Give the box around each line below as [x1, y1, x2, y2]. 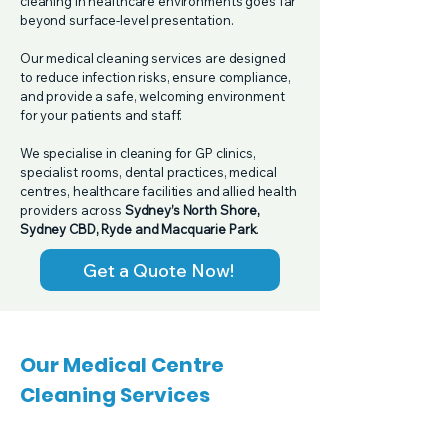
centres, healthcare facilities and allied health [20, 183, 297, 199]
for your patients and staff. [20, 107, 183, 123]
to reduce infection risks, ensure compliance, [20, 69, 292, 85]
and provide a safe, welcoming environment [20, 88, 285, 104]
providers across [20, 202, 125, 218]
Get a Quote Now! [82, 258, 234, 282]
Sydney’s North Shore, [124, 202, 261, 218]
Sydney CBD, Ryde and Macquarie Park [20, 221, 257, 237]
